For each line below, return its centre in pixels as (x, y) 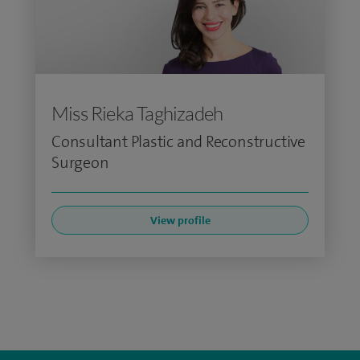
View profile (180, 220)
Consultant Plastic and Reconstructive (178, 141)
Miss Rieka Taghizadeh (137, 113)
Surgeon (80, 162)
